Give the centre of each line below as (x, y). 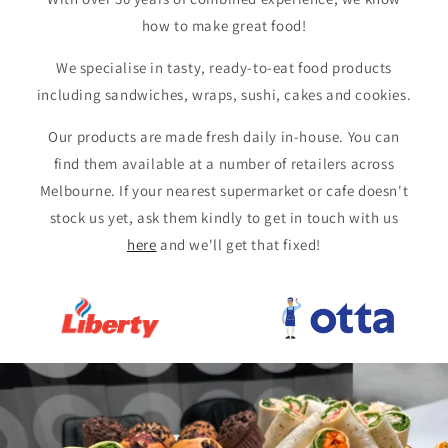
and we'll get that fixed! (238, 244)
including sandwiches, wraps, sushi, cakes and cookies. (224, 94)
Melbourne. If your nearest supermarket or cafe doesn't (224, 190)
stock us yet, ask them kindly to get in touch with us (224, 217)
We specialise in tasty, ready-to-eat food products (223, 67)
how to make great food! (224, 25)
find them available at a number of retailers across (224, 163)
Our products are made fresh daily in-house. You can (224, 136)
